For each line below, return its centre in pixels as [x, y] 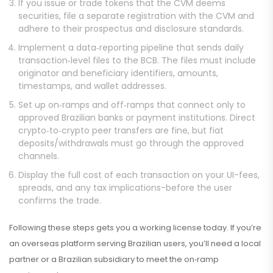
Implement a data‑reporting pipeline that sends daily [131, 48]
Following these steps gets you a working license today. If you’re [135, 228]
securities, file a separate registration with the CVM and [136, 16]
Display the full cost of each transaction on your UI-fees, [139, 175]
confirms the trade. [60, 201]
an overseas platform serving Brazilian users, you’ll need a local [135, 244]
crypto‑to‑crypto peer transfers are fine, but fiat [121, 131]
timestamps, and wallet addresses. [92, 86]
